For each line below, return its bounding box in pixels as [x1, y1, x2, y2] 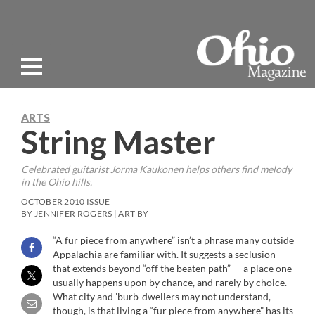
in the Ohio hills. [21, 176, 92, 188]
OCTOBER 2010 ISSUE [21, 196, 110, 207]
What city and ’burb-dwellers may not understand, [53, 290, 271, 302]
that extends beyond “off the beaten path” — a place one [53, 262, 292, 274]
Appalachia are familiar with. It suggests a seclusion [53, 248, 276, 260]
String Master [21, 123, 216, 161]
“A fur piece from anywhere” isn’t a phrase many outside [53, 234, 294, 246]
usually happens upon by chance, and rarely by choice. [53, 276, 287, 288]
